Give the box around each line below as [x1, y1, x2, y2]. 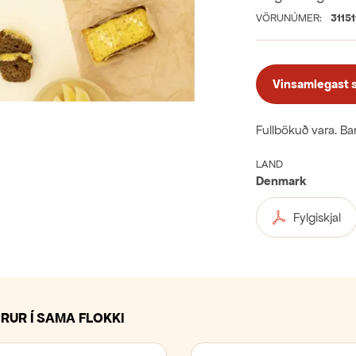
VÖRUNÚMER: [255, 11, 322, 25]
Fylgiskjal [292, 209, 341, 225]
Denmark [255, 173, 307, 188]
